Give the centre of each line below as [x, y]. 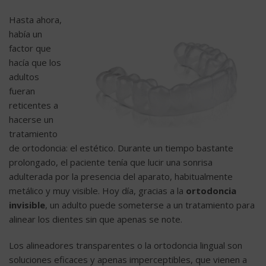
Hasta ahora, [35, 20]
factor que [30, 48]
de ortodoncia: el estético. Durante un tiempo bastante [121, 148]
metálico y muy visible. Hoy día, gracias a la [97, 191]
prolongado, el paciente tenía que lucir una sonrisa [111, 162]
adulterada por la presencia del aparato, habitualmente [121, 177]
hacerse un [31, 120]
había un [26, 34]
